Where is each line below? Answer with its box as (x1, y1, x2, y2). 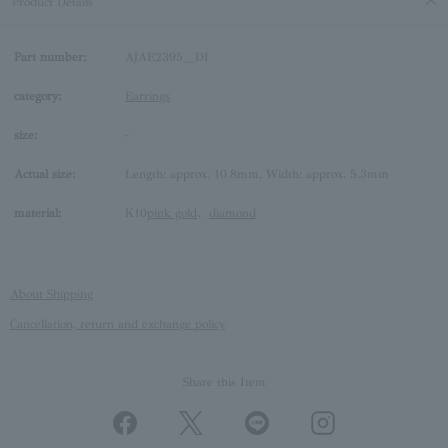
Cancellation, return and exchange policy (10, 317, 225, 332)
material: (14, 206, 61, 221)
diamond (209, 206, 256, 221)
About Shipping (10, 287, 93, 302)
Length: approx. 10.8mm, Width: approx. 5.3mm (125, 167, 389, 182)
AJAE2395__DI (125, 50, 209, 65)
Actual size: (14, 167, 75, 182)
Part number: (14, 50, 86, 65)
